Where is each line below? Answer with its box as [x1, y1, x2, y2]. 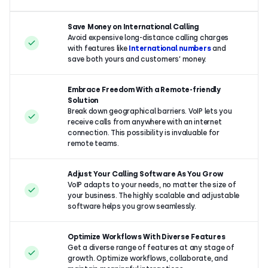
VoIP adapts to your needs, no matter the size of [68, 180, 236, 189]
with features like [68, 44, 129, 53]
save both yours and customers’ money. [68, 54, 207, 63]
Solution [68, 96, 99, 105]
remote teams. [68, 139, 119, 148]
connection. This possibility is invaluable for [68, 128, 220, 137]
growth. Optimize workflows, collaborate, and [68, 254, 228, 263]
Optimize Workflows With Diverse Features [68, 232, 226, 241]
